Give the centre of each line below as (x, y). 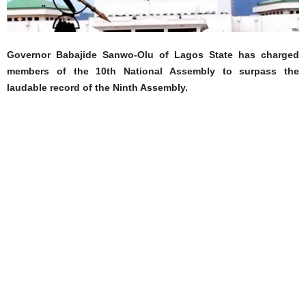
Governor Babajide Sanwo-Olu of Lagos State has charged (153, 55)
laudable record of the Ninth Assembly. (97, 88)
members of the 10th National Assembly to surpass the (153, 71)
